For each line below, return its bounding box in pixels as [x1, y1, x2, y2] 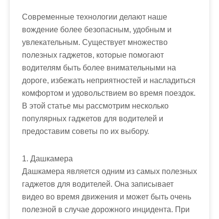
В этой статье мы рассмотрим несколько [22, 101, 169, 110]
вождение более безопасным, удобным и [22, 25, 172, 34]
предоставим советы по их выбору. [22, 127, 149, 135]
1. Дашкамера [22, 154, 73, 163]
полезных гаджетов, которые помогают [22, 50, 164, 59]
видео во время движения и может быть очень [22, 192, 191, 201]
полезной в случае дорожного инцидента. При [22, 205, 190, 214]
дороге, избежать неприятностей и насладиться [22, 76, 196, 85]
